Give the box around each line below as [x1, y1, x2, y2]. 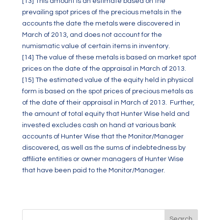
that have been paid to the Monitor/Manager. [22, 167, 165, 174]
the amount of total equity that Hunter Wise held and [22, 110, 190, 117]
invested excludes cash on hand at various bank [22, 122, 176, 129]
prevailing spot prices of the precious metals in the [22, 9, 182, 16]
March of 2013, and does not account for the [22, 31, 162, 38]
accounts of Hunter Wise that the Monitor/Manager [22, 133, 184, 140]
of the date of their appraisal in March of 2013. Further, [22, 99, 194, 106]
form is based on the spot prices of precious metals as [22, 88, 193, 95]
